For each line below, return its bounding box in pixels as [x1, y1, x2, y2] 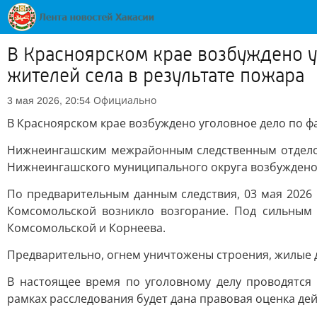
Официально [93, 93, 156, 107]
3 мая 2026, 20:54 [7, 95, 91, 106]
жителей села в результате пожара [7, 64, 304, 87]
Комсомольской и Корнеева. [7, 220, 166, 236]
